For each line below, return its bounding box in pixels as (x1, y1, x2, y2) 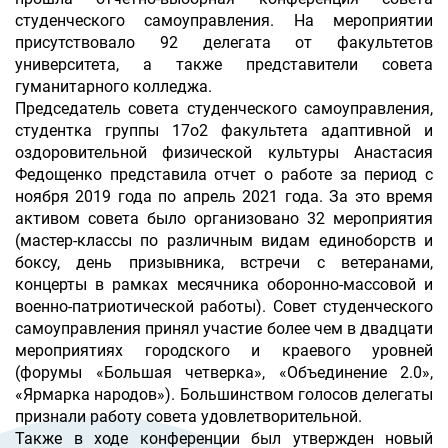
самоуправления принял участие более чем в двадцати (15, 319, 433, 338)
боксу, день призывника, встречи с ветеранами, (15, 253, 433, 272)
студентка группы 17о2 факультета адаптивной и (15, 121, 433, 140)
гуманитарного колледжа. (15, 77, 212, 96)
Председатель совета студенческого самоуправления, (15, 99, 433, 118)
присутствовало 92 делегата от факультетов (15, 33, 433, 52)
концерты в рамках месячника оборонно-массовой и (15, 275, 433, 294)
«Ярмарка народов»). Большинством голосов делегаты (15, 385, 433, 404)
